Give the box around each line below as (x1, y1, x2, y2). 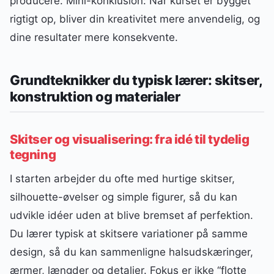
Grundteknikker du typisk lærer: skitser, (10, 72, 263, 89)
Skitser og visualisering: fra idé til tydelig (10, 131, 250, 147)
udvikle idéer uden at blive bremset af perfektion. (10, 209, 253, 221)
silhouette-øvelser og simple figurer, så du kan (10, 190, 237, 203)
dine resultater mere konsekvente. (10, 31, 178, 43)
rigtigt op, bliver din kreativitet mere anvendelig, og (10, 12, 260, 25)
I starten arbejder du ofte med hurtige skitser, (10, 172, 235, 185)
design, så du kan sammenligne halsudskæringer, (10, 245, 253, 258)
